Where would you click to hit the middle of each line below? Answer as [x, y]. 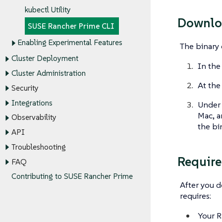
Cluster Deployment [45, 58]
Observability [34, 117]
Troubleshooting [38, 147]
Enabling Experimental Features [70, 43]
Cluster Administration [48, 73]
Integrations [32, 103]
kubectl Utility [48, 10]
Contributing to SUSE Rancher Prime [72, 176]
